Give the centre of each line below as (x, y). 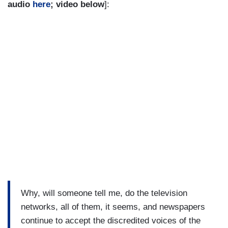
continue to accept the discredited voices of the (111, 220)
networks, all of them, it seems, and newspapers (113, 207)
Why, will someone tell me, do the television (104, 193)
